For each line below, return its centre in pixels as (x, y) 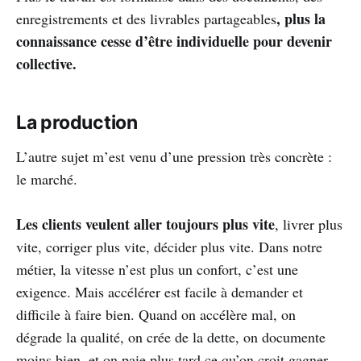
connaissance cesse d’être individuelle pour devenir (174, 41)
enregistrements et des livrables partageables (146, 19)
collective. (46, 64)
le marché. (47, 179)
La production (77, 122)
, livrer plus (309, 224)
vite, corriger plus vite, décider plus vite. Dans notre (169, 247)
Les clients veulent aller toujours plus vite (145, 224)
